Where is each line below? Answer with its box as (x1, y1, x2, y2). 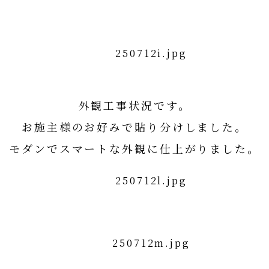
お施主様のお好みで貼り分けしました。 (22, 119, 247, 134)
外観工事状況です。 (78, 97, 191, 113)
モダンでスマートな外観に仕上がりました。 (9, 141, 260, 156)
